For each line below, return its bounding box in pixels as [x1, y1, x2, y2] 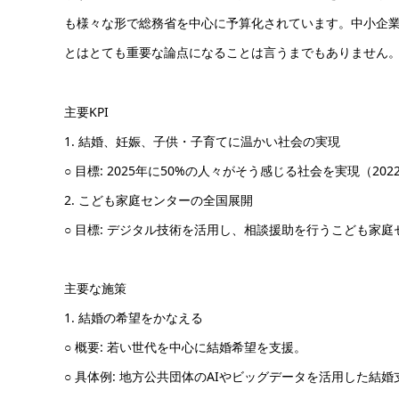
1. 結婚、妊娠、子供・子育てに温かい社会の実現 [64, 132, 340, 150]
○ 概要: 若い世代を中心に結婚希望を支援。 [64, 338, 306, 356]
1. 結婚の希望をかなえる [64, 309, 203, 327]
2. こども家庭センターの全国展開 [64, 191, 253, 208]
